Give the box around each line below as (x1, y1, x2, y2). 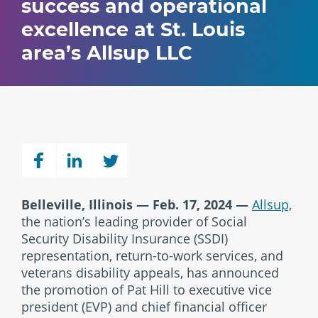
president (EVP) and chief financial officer (21, 298, 267, 315)
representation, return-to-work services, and (21, 247, 283, 264)
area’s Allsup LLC (21, 41, 192, 65)
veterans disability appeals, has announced (21, 264, 279, 281)
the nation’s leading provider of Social (21, 213, 247, 230)
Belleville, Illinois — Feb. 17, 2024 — (21, 196, 248, 213)
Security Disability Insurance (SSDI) (21, 230, 228, 247)
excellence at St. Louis (21, 18, 245, 41)
